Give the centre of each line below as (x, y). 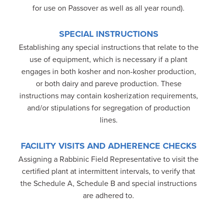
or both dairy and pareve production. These (108, 84)
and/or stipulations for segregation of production (108, 108)
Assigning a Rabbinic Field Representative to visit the (108, 159)
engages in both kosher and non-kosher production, (108, 71)
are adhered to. (108, 195)
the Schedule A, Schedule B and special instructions (108, 183)
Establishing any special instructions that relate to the (108, 47)
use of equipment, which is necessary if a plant (108, 59)
